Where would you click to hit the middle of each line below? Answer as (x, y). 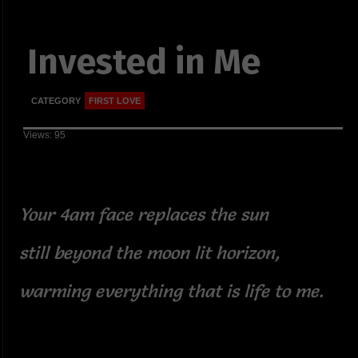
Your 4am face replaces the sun (146, 214)
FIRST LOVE (114, 101)
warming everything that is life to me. (173, 291)
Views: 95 (44, 135)
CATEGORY (56, 101)
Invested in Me (143, 62)
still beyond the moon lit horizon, (151, 253)
